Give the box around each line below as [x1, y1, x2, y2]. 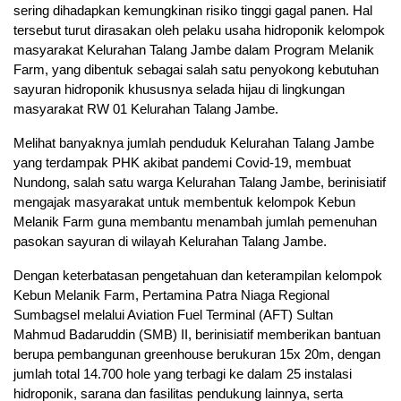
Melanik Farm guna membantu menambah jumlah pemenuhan [13, 214, 377, 230]
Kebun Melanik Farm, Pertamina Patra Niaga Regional [13, 287, 329, 303]
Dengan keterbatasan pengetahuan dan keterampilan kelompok [13, 268, 382, 284]
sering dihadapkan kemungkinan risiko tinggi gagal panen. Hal [13, 3, 372, 19]
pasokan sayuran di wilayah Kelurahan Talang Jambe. [13, 234, 327, 250]
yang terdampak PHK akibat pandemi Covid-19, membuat [13, 155, 351, 171]
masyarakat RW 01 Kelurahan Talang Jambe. [13, 101, 278, 117]
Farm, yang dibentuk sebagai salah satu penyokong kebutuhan [13, 62, 379, 78]
